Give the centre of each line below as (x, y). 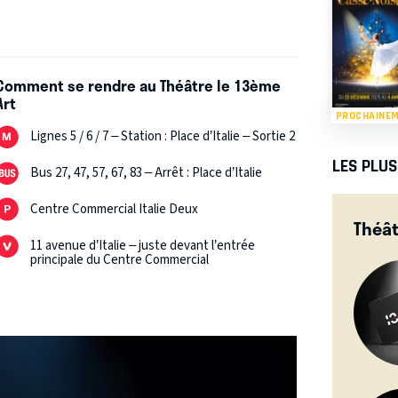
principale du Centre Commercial (120, 260)
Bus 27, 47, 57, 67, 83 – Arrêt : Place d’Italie (147, 173)
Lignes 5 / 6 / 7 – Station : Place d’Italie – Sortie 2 (163, 137)
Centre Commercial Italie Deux (115, 210)
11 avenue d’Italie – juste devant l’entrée (143, 246)
